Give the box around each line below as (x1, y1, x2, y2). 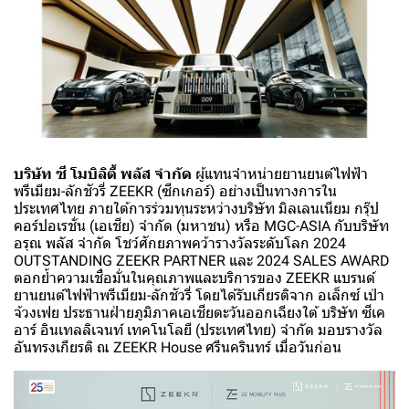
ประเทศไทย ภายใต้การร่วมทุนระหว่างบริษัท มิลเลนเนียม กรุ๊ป (14, 200, 379, 218)
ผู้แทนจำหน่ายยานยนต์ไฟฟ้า (192, 165, 368, 184)
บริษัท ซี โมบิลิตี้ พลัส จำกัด (14, 165, 192, 184)
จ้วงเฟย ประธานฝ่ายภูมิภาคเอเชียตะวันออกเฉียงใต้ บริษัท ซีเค (14, 304, 385, 322)
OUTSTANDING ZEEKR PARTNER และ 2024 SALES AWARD (14, 252, 390, 270)
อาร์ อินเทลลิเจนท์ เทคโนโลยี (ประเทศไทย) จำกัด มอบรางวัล (14, 321, 383, 340)
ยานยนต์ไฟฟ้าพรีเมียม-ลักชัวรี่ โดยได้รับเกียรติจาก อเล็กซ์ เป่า (14, 287, 384, 305)
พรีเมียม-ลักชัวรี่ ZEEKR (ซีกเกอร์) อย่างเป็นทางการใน (14, 183, 337, 201)
